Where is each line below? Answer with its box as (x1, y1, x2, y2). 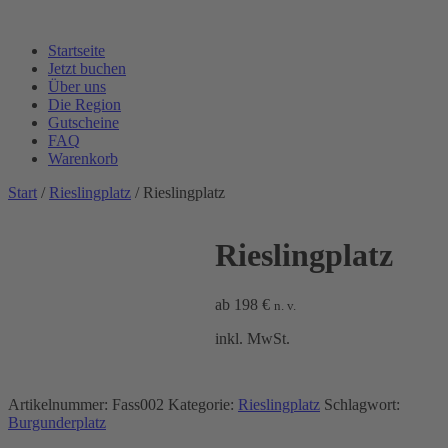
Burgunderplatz (8, 413, 106, 431)
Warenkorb (48, 150, 118, 167)
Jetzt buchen (48, 60, 126, 77)
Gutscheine (48, 114, 119, 131)
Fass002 (112, 395, 164, 413)
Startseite (48, 42, 105, 59)
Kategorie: (168, 395, 238, 413)
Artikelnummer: (8, 395, 112, 413)
